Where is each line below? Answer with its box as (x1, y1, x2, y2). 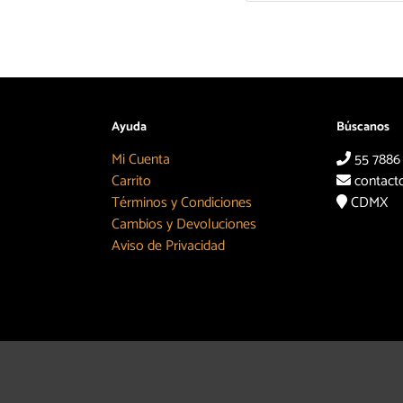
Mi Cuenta (112, 148, 170, 172)
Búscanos (336, 117, 390, 138)
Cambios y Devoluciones (112, 212, 256, 237)
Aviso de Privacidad (112, 234, 225, 258)
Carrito (112, 169, 151, 193)
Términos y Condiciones (112, 191, 252, 215)
